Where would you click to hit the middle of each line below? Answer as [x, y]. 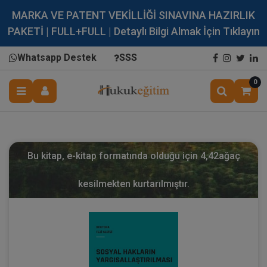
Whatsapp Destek [57, 58]
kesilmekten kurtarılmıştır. [133, 184]
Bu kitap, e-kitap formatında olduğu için [114, 156]
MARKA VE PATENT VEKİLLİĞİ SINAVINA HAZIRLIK [133, 15]
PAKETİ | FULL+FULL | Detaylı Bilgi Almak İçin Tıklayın [133, 31]
